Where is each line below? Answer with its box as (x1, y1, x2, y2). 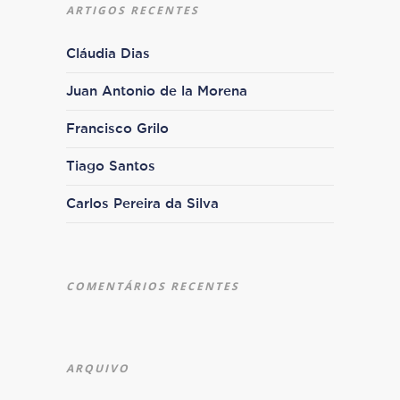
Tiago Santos (66, 160, 155, 173)
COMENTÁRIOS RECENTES (66, 279, 239, 294)
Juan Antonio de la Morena (66, 85, 247, 98)
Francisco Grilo (66, 122, 169, 136)
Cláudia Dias (66, 47, 150, 61)
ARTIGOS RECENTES (66, 3, 199, 18)
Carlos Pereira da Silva (66, 197, 219, 211)
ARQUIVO (66, 361, 129, 376)
